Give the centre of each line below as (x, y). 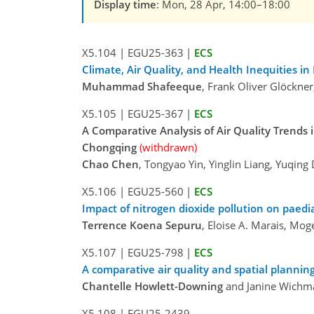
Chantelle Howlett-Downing (152, 286)
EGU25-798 (155, 253)
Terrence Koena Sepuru (142, 225)
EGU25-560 (155, 192)
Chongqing (109, 148)
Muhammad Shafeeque (142, 87)
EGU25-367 (155, 114)
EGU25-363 (155, 53)
